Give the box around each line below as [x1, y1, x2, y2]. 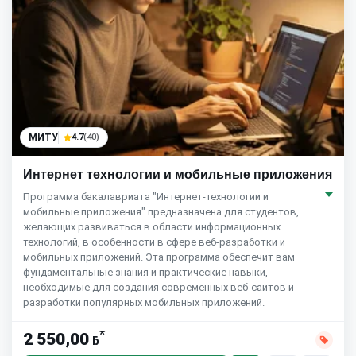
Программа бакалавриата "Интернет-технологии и [23, 190, 269, 203]
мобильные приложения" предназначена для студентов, [23, 205, 299, 218]
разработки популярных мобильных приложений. [23, 296, 265, 308]
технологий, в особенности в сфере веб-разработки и [23, 235, 285, 248]
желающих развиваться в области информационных [23, 220, 281, 233]
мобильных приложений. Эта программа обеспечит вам [23, 250, 295, 263]
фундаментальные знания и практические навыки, [23, 265, 268, 278]
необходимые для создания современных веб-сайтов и [23, 281, 294, 293]
